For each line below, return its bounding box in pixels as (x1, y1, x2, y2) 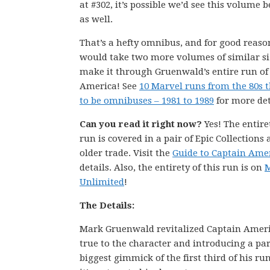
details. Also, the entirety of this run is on (80, 162, 265, 173)
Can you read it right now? (80, 119, 204, 130)
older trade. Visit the (80, 148, 172, 159)
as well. (80, 14, 113, 25)
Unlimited (80, 177, 124, 187)
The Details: (80, 200, 134, 211)
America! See (80, 81, 139, 92)
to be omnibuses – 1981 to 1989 (80, 95, 214, 106)
